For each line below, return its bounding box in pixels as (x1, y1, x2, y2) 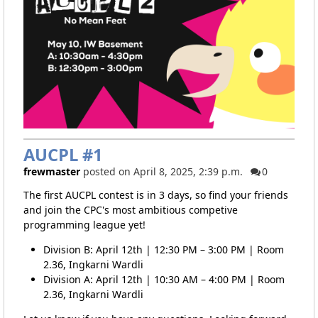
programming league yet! (23, 217, 146, 231)
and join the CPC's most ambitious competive (23, 202, 238, 216)
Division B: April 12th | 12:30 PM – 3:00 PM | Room (43, 242, 284, 256)
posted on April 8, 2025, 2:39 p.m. (82, 164, 243, 178)
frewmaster (23, 164, 80, 178)
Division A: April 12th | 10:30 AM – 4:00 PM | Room (43, 272, 285, 286)
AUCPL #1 (23, 143, 103, 166)
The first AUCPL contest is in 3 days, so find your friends (23, 187, 288, 202)
